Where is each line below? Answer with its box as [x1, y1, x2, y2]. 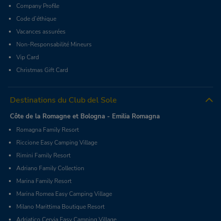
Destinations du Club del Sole [10, 95, 117, 106]
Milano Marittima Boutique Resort [16, 203, 105, 211]
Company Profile [16, 2, 59, 10]
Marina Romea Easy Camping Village [16, 190, 112, 198]
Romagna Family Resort [16, 126, 79, 134]
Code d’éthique [16, 15, 56, 23]
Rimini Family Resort [16, 151, 71, 160]
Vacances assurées [16, 28, 66, 36]
